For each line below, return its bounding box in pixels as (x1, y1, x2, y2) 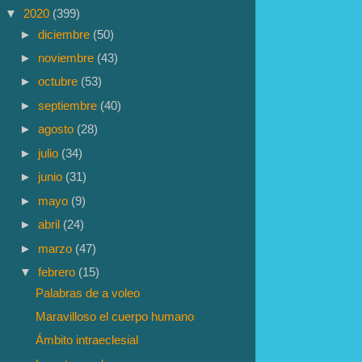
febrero (38, 264, 79, 279)
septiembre (38, 98, 101, 112)
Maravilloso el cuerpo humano (36, 309, 195, 324)
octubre (38, 74, 82, 89)
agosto (38, 122, 78, 137)
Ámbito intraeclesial (36, 333, 139, 347)
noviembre (38, 51, 98, 65)
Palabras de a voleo (36, 285, 141, 300)
